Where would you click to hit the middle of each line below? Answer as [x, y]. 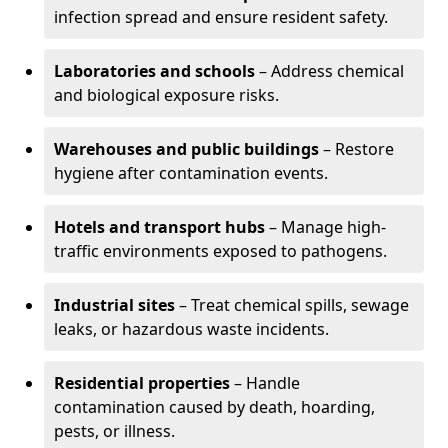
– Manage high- [325, 227]
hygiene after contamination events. [191, 173]
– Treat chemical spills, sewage [292, 305]
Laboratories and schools [154, 71]
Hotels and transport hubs [159, 227]
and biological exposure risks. [166, 95]
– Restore [356, 149]
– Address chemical [329, 71]
